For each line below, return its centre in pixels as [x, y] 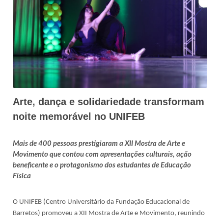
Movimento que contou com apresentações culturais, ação [102, 154]
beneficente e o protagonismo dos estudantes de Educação [102, 165]
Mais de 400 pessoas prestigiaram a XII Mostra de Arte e [99, 143]
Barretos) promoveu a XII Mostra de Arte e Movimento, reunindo [109, 213]
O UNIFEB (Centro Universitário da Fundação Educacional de [101, 202]
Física [22, 176]
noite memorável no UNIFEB [79, 116]
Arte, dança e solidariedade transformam [109, 101]
